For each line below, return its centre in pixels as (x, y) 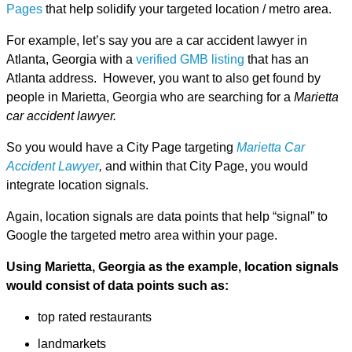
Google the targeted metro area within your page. (142, 236)
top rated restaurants (95, 317)
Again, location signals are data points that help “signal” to (167, 217)
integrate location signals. (77, 185)
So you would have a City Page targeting (121, 148)
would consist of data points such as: (117, 286)
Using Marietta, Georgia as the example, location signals (172, 267)
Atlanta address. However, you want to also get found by (163, 79)
